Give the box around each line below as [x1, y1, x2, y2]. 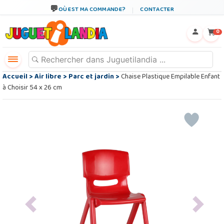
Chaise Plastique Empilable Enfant [119, 70, 220, 84]
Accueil [2, 70, 27, 84]
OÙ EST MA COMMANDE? [58, 4, 126, 16]
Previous [30, 201, 56, 216]
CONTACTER [140, 4, 174, 16]
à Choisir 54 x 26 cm [2, 81, 62, 95]
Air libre [34, 70, 61, 84]
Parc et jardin [68, 70, 114, 84]
